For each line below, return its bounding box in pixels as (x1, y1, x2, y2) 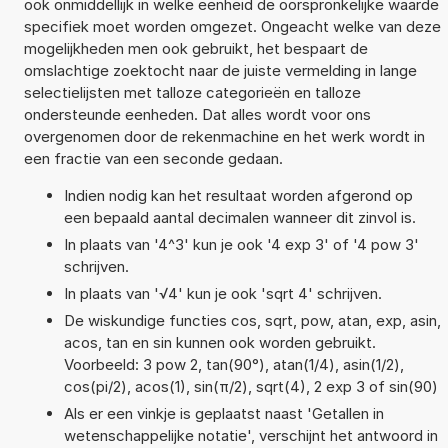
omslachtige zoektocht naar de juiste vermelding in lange (23, 60, 417, 80)
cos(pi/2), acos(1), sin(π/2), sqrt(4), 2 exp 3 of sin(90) (63, 376, 438, 396)
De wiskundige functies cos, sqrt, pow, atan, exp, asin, (63, 310, 441, 330)
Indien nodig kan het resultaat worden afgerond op (63, 185, 413, 205)
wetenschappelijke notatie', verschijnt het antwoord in (63, 425, 438, 445)
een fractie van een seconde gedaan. (23, 148, 283, 168)
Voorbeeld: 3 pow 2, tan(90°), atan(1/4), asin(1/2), (63, 354, 404, 374)
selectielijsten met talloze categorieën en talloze (23, 82, 361, 102)
